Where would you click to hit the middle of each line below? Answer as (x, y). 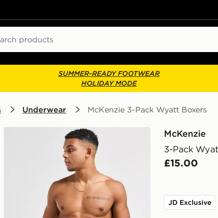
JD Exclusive (190, 202)
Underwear (44, 109)
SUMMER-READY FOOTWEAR (109, 73)
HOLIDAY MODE (109, 83)
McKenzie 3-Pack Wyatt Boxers (147, 109)
